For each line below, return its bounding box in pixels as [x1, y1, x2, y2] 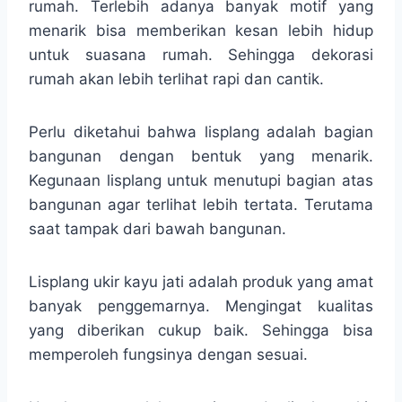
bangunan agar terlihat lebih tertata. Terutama [29, 195, 373, 214]
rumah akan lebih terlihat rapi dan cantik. [29, 69, 324, 88]
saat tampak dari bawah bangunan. [29, 219, 286, 238]
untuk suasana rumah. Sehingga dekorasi [29, 45, 373, 64]
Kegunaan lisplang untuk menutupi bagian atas [29, 170, 373, 189]
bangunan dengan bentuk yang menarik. [29, 146, 373, 165]
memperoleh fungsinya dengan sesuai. [29, 345, 308, 363]
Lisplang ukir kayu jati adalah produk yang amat [29, 272, 373, 291]
